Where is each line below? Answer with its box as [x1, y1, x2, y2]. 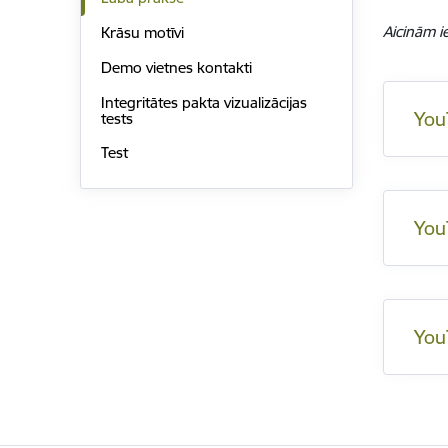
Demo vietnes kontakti [100, 57, 252, 77]
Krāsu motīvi [100, 23, 184, 43]
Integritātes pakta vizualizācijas [100, 92, 307, 112]
